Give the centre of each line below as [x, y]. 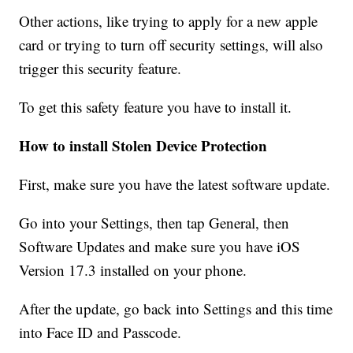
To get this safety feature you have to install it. [156, 107]
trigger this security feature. [100, 69]
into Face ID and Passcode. [100, 333]
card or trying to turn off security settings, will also [171, 45]
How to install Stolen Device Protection [143, 146]
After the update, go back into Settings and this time [176, 309]
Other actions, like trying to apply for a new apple [169, 21]
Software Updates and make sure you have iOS [160, 247]
